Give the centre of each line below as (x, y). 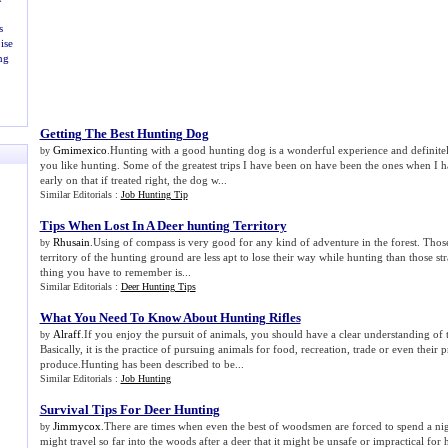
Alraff (66, 334)
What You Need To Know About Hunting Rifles (170, 317)
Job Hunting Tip (154, 194)
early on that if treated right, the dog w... (133, 180)
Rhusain (71, 242)
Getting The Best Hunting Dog (124, 133)
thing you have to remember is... (115, 272)
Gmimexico (79, 150)
